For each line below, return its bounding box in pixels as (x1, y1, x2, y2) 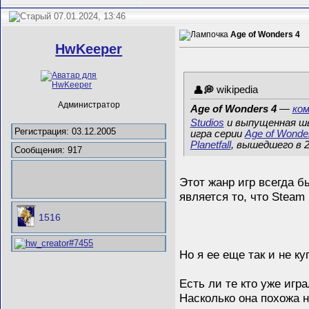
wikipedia (217, 84, 259, 96)
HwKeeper (55, 41, 123, 57)
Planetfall (190, 139, 231, 150)
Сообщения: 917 (14, 144, 83, 155)
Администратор (57, 100, 120, 110)
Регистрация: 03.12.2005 (14, 126, 117, 137)
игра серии (190, 128, 245, 139)
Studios (190, 117, 224, 128)
